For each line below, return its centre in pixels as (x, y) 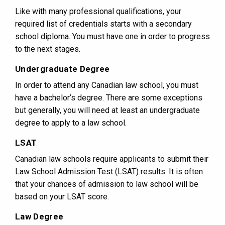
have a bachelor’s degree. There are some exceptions (109, 98)
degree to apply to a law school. (71, 123)
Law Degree (39, 217)
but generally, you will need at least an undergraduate (107, 110)
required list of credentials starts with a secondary (103, 24)
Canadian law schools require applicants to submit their (112, 159)
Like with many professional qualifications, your (98, 12)
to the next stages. (48, 49)
